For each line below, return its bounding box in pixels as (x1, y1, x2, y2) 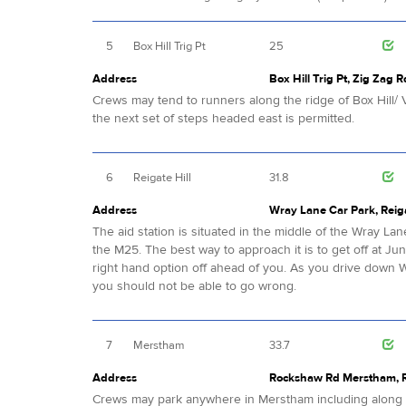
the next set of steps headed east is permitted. (92, 111, 354, 127)
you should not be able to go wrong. (92, 278, 296, 295)
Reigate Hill (133, 170, 191, 186)
